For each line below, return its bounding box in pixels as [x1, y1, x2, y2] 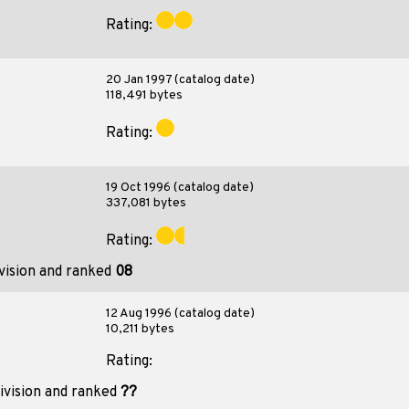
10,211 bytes [105, 321, 174, 337]
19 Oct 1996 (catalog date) [105, 180, 254, 195]
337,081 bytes [105, 195, 186, 211]
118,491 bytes [105, 88, 183, 103]
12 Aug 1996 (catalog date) [105, 306, 255, 321]
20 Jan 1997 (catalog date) [105, 72, 255, 88]
